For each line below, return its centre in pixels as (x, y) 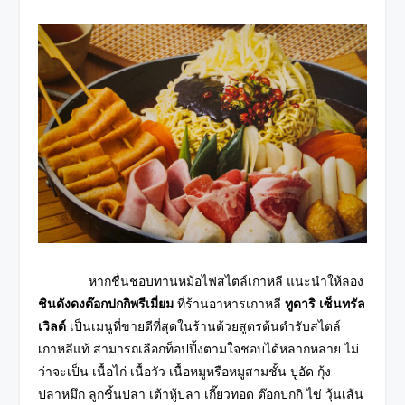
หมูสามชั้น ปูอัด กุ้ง (280, 372)
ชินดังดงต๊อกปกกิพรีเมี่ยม (106, 304)
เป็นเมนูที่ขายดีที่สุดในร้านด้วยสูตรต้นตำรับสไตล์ (206, 327)
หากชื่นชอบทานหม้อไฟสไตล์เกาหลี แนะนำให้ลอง (201, 282)
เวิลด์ (54, 327)
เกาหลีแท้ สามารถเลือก (102, 349)
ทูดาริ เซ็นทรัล (325, 304)
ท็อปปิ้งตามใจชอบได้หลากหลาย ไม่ (263, 349)
